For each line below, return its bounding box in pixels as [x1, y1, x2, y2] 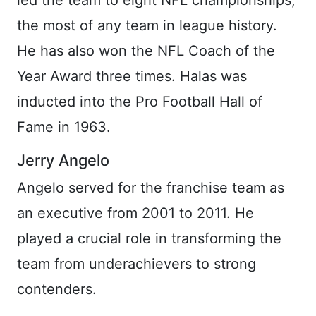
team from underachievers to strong [17, 255, 256, 272]
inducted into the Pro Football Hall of [17, 92, 262, 110]
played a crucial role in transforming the [17, 229, 281, 247]
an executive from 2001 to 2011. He [17, 204, 254, 221]
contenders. [17, 280, 97, 298]
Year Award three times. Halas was [17, 67, 247, 85]
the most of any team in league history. [17, 16, 277, 34]
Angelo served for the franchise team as [17, 178, 284, 196]
